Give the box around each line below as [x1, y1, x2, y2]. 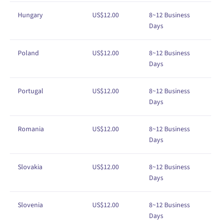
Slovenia [18, 200, 43, 210]
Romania [18, 124, 44, 134]
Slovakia [18, 162, 42, 172]
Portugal [18, 86, 43, 96]
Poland [18, 48, 39, 58]
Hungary [18, 10, 43, 20]
